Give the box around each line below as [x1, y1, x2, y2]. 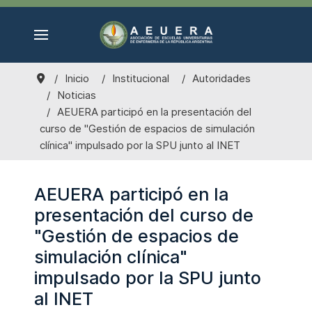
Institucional [111, 72, 169, 85]
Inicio [64, 72, 89, 85]
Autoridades [192, 72, 251, 85]
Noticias [57, 88, 96, 102]
